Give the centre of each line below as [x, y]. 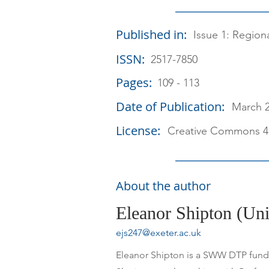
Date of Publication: [170, 107]
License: [138, 131]
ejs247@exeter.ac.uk [159, 233]
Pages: [134, 83]
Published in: [151, 35]
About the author [163, 186]
